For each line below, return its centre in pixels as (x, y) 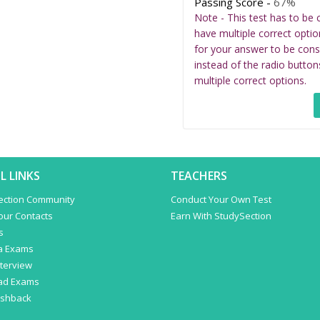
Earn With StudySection (221, 216)
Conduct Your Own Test (221, 199)
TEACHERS (199, 176)
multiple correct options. (250, 80)
